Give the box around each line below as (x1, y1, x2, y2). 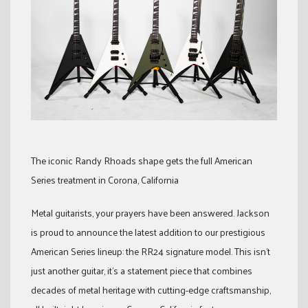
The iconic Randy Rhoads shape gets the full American (31, 151, 252, 169)
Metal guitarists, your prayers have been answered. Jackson (31, 203, 269, 221)
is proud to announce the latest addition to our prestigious (31, 223, 265, 241)
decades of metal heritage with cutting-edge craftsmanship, (31, 280, 271, 298)
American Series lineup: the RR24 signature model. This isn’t (31, 242, 270, 260)
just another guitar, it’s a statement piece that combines (31, 261, 252, 279)
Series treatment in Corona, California (31, 170, 179, 188)
